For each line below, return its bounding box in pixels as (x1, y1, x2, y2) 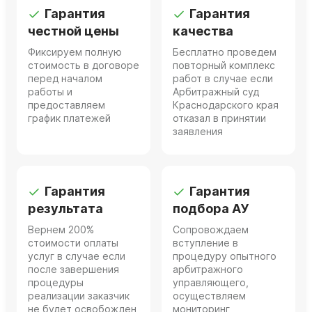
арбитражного (173, 263, 243, 276)
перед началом (28, 72, 102, 85)
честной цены (28, 24, 119, 39)
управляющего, (173, 276, 249, 289)
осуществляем (173, 290, 246, 302)
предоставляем (28, 99, 105, 111)
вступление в (173, 237, 238, 249)
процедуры (28, 276, 84, 289)
